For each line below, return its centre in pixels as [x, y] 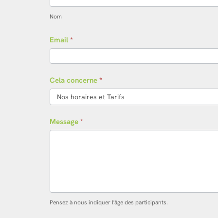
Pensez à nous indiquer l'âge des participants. [109, 203]
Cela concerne [74, 81]
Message [65, 122]
